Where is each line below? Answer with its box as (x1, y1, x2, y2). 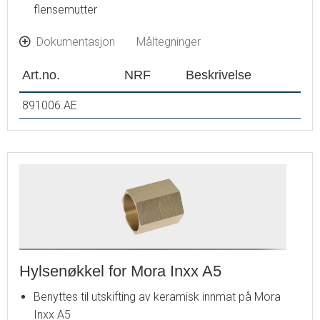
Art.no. (22, 66, 60, 82)
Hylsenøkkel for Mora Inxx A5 (19, 261, 221, 280)
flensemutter (34, 2, 97, 16)
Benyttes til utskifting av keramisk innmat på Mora (34, 289, 281, 304)
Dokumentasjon (36, 34, 115, 49)
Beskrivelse (186, 66, 251, 82)
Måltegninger (136, 34, 201, 49)
